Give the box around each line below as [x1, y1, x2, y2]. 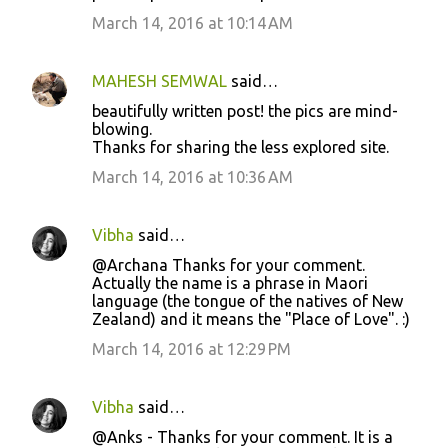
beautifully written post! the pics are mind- [92, 101, 398, 120]
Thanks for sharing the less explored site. [92, 137, 389, 156]
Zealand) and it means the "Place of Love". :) [92, 309, 410, 328]
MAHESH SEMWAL [92, 71, 227, 90]
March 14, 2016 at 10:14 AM [92, 13, 293, 32]
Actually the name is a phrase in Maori [92, 273, 368, 292]
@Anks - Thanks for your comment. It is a [92, 427, 393, 446]
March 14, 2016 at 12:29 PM [92, 339, 291, 358]
